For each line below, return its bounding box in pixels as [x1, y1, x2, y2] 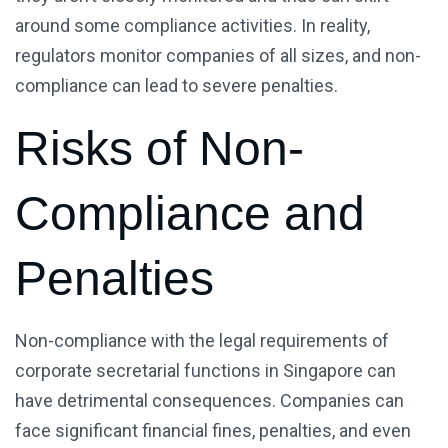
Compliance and [15, 187, 365, 241]
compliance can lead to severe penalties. [15, 75, 338, 97]
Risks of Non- [15, 122, 304, 176]
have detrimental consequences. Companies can [15, 390, 404, 412]
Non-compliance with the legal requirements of [15, 330, 389, 352]
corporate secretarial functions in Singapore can [15, 360, 396, 382]
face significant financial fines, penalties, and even [15, 420, 411, 442]
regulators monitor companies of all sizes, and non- [15, 45, 421, 67]
